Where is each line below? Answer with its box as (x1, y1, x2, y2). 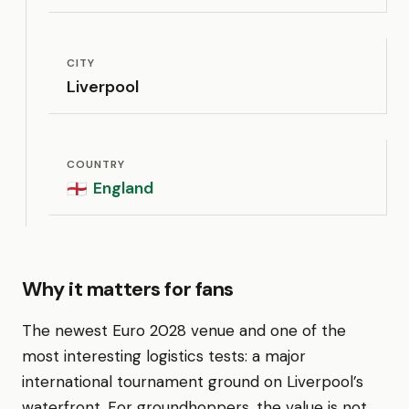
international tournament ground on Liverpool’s (22, 372, 363, 392)
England (93, 177, 154, 199)
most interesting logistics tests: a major (22, 346, 306, 366)
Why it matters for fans (22, 276, 234, 302)
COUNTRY (67, 157, 125, 172)
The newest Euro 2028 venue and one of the (22, 320, 346, 341)
